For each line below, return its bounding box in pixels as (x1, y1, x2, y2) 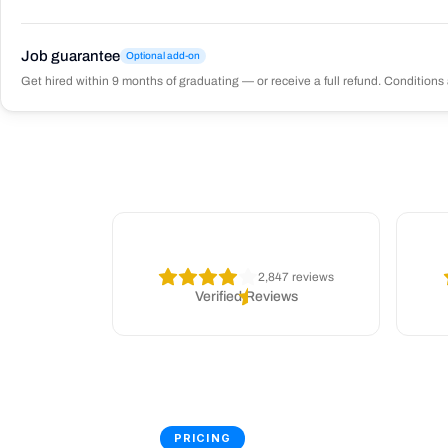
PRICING (174, 431, 231, 445)
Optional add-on (126, 50, 200, 61)
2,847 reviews (258, 269, 334, 284)
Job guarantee (21, 48, 120, 64)
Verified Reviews (194, 288, 298, 304)
